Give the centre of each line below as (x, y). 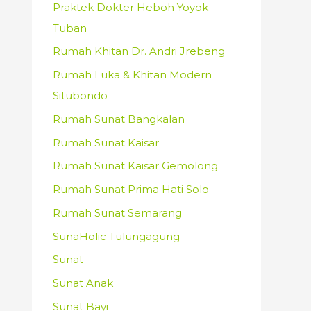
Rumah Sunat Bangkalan (119, 119)
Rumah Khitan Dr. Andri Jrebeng (139, 51)
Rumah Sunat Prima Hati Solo (131, 189)
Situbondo (80, 95)
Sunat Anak (83, 283)
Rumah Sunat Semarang (117, 212)
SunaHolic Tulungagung (116, 236)
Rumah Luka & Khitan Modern (132, 75)
